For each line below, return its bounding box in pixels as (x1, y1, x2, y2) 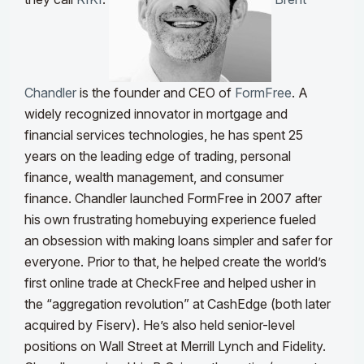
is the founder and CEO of (76, 84, 235, 102)
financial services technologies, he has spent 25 (24, 127, 303, 144)
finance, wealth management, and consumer (24, 169, 284, 186)
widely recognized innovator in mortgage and (24, 106, 288, 123)
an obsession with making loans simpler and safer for (24, 232, 332, 249)
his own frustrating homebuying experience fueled (24, 211, 316, 228)
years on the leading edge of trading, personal (24, 148, 291, 165)
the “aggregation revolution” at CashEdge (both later (24, 296, 331, 313)
